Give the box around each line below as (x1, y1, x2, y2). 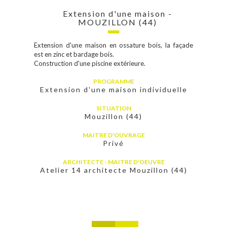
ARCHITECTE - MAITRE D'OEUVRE (62, 158, 165, 166)
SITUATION (96, 104, 131, 112)
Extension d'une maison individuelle (40, 85, 187, 94)
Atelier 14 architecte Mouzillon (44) (40, 166, 187, 174)
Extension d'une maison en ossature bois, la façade (34, 41, 193, 49)
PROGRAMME (93, 78, 134, 85)
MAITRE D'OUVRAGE (82, 131, 145, 139)
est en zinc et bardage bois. (34, 50, 115, 58)
